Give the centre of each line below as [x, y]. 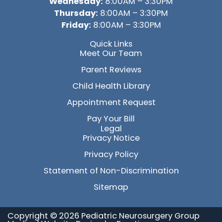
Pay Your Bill [111, 119]
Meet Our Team [111, 54]
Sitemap [111, 187]
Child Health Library [111, 86]
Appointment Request [111, 103]
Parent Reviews [111, 70]
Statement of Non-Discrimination [111, 171]
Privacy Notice [111, 138]
